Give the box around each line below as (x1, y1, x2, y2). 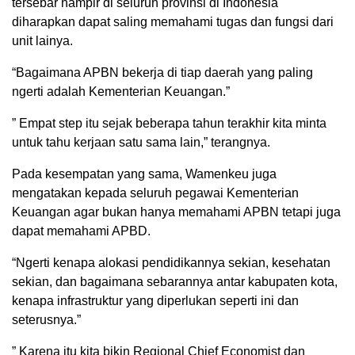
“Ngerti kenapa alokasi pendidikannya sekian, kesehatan (12, 256, 330, 269)
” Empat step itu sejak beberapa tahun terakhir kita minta (12, 116, 326, 130)
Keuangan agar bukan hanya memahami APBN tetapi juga (12, 205, 341, 219)
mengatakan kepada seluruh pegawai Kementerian (12, 186, 299, 200)
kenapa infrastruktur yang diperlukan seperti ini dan (12, 294, 299, 307)
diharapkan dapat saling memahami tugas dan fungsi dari (12, 15, 334, 29)
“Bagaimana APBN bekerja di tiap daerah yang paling (12, 66, 313, 79)
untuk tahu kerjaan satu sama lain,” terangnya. (12, 136, 270, 149)
